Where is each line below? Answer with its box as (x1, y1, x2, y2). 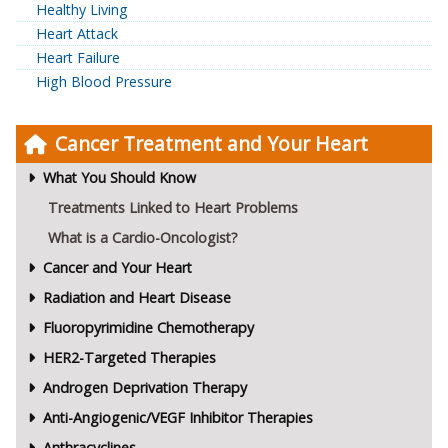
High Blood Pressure (36, 72, 172, 92)
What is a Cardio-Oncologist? (48, 228, 238, 248)
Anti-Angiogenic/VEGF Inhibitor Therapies (42, 408, 313, 428)
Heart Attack (36, 24, 118, 44)
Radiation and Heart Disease (42, 288, 231, 308)
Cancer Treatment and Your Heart (55, 130, 368, 158)
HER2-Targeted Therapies (42, 348, 216, 368)
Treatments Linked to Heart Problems (48, 198, 298, 218)
